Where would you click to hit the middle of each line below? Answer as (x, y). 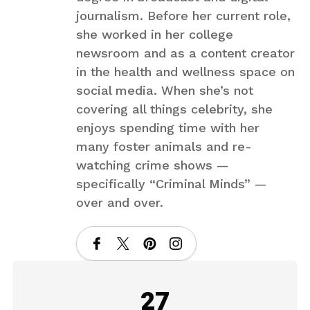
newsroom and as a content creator (185, 53)
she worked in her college (155, 34)
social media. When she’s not (165, 90)
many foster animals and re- (164, 146)
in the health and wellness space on (185, 72)
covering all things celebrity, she (174, 109)
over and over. (120, 202)
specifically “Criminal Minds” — (171, 184)
